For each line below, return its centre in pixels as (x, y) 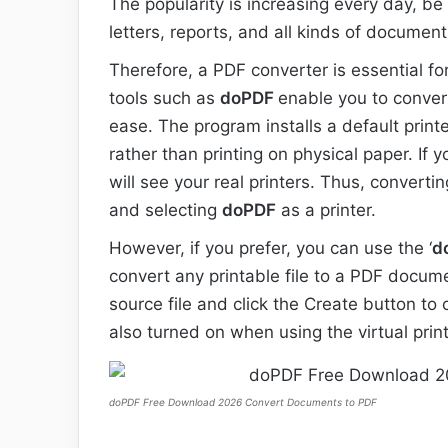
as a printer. (326, 210)
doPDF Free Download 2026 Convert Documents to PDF (243, 402)
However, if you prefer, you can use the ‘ (270, 248)
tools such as (164, 98)
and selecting (165, 210)
